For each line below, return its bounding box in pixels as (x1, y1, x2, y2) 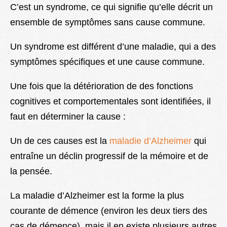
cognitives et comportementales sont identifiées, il (10, 96, 211, 107)
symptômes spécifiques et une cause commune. (10, 57, 205, 67)
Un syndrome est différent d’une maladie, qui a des (10, 42, 216, 52)
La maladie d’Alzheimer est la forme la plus (10, 191, 184, 201)
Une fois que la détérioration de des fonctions (10, 81, 193, 92)
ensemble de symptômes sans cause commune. (10, 17, 205, 28)
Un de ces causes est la (10, 136, 109, 146)
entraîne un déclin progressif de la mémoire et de (10, 151, 208, 162)
